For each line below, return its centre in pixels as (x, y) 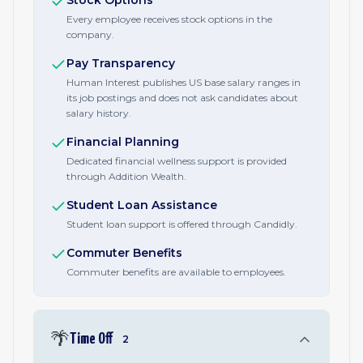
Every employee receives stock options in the (169, 19)
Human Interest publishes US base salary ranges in (184, 82)
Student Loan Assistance (142, 205)
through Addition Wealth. (126, 176)
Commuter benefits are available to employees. (176, 272)
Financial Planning (123, 142)
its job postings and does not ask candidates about (182, 98)
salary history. (99, 113)
